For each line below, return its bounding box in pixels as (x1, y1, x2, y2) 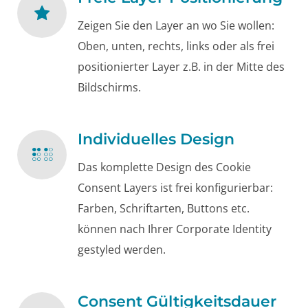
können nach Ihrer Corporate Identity (78, 221, 272, 237)
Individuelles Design (78, 129, 234, 148)
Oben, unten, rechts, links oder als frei (78, 38, 274, 54)
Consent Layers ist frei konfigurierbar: (78, 180, 273, 196)
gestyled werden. (78, 242, 166, 258)
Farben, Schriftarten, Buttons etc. (78, 201, 250, 217)
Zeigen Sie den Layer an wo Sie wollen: (78, 18, 274, 34)
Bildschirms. (78, 80, 141, 96)
